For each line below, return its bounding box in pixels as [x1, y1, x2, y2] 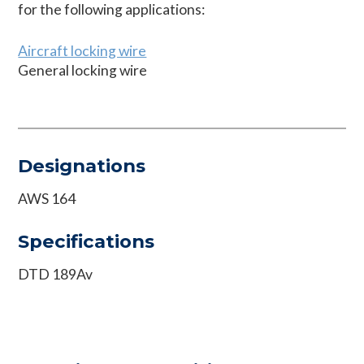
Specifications [18, 229, 155, 253]
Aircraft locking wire [18, 41, 147, 59]
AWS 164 [18, 190, 76, 208]
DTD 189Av [18, 265, 93, 283]
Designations [18, 154, 146, 178]
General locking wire [18, 61, 148, 79]
